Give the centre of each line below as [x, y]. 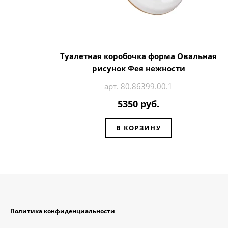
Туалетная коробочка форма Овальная [138, 56]
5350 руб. [138, 104]
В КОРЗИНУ [138, 128]
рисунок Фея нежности [138, 68]
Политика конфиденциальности [63, 211]
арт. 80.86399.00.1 [138, 86]
